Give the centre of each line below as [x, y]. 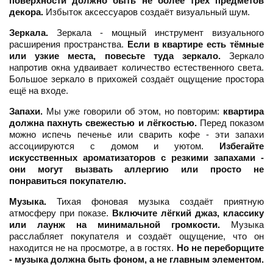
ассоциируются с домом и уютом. [114, 146]
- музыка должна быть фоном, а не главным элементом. [136, 260]
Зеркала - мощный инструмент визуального [156, 33]
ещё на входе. [39, 91]
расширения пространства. [68, 44]
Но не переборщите [220, 248]
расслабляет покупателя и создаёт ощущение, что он [136, 236]
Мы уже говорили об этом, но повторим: [133, 112]
